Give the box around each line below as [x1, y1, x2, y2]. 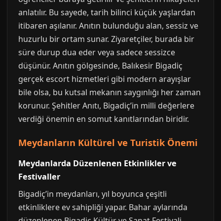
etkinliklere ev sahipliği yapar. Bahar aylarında [18, 202, 187, 213]
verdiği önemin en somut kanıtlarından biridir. [18, 113, 189, 124]
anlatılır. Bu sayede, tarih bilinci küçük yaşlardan [18, 7, 195, 18]
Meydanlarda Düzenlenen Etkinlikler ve [18, 158, 177, 169]
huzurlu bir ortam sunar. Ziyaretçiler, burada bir [18, 34, 194, 44]
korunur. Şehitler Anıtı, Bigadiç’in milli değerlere [18, 100, 194, 111]
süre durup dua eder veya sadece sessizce [18, 47, 175, 58]
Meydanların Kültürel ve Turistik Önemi [18, 136, 198, 148]
